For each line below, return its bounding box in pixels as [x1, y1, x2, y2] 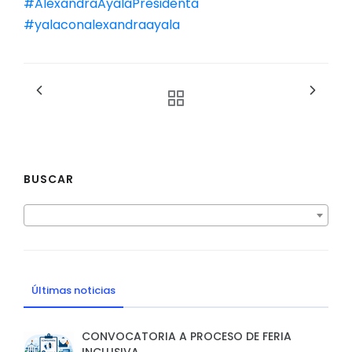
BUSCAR [24, 171, 74, 188]
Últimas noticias [31, 283, 115, 299]
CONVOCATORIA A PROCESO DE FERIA [82, 328, 291, 345]
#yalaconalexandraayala [24, 16, 180, 35]
